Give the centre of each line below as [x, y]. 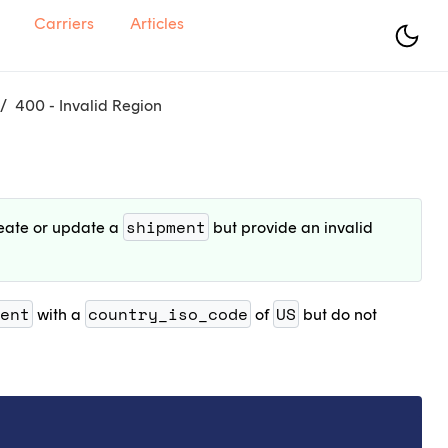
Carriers [63, 23]
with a [59, 314]
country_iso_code [168, 314]
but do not [338, 314]
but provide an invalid [290, 227]
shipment [165, 227]
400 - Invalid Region [88, 105]
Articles [156, 23]
